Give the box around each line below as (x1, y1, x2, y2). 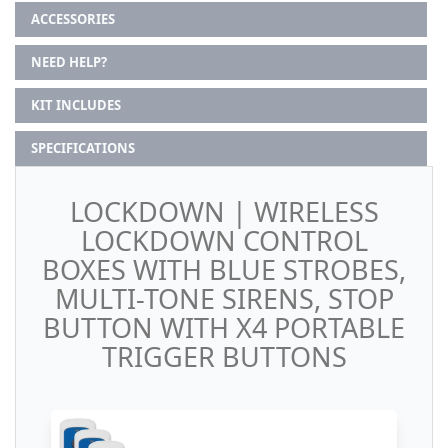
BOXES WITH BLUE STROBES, (42, 251, 406, 289)
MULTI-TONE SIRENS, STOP (54, 280, 394, 318)
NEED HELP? (31, 53, 107, 72)
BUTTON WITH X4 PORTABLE (43, 309, 405, 347)
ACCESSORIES (31, 10, 115, 29)
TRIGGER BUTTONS (101, 338, 347, 376)
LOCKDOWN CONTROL (80, 222, 368, 260)
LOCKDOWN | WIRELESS (69, 193, 379, 231)
